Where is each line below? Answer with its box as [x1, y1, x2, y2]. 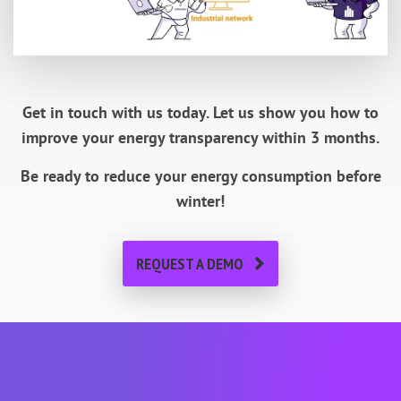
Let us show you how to [213, 102, 379, 124]
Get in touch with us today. [22, 102, 213, 124]
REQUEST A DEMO [136, 252, 243, 274]
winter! [176, 191, 225, 212]
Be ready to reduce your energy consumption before [20, 166, 381, 187]
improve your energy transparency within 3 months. [21, 127, 380, 149]
